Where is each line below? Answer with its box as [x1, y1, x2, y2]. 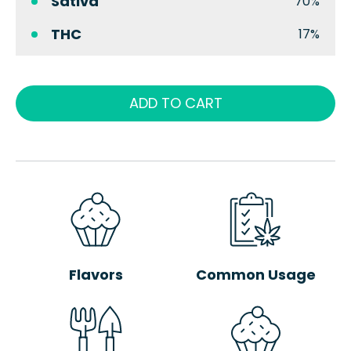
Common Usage [195, 265, 316, 284]
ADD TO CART [128, 93, 223, 113]
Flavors [68, 265, 123, 284]
